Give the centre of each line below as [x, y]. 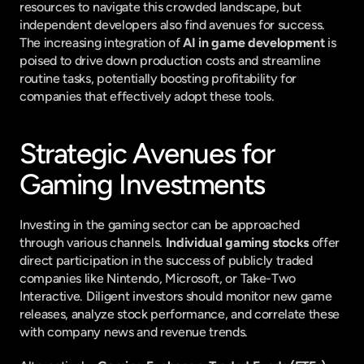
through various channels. [93, 243]
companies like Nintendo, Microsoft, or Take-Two [158, 278]
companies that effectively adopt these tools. [147, 96]
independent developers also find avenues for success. [173, 25]
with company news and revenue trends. [134, 332]
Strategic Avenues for [147, 154]
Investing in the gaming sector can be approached [160, 225]
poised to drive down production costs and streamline [170, 61]
